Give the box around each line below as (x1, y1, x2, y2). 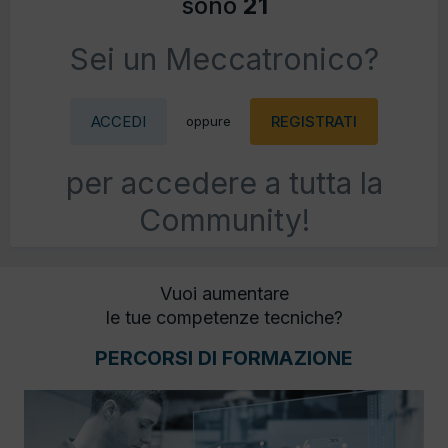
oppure (186, 113, 231, 130)
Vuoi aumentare (159, 283, 289, 305)
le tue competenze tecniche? (105, 307, 343, 329)
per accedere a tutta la (65, 165, 383, 202)
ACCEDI (91, 112, 146, 132)
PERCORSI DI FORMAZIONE (95, 346, 353, 371)
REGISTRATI (271, 112, 357, 132)
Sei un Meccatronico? (69, 41, 379, 78)
